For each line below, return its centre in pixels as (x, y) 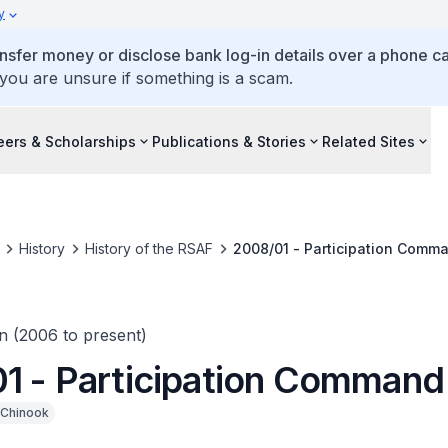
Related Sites (368, 141)
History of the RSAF (148, 248)
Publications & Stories (229, 141)
